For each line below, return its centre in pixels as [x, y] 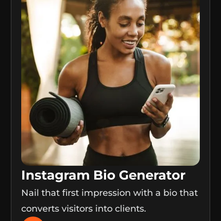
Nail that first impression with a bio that [110, 193]
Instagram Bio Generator [104, 175]
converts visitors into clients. [84, 209]
